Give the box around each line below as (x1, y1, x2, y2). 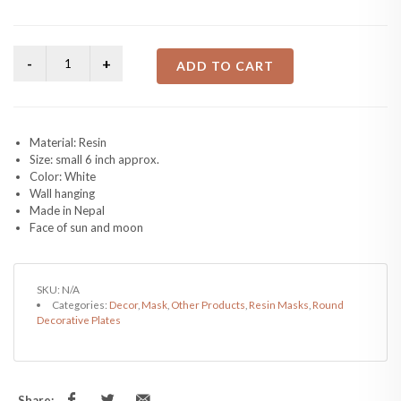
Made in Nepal (30, 203, 105, 218)
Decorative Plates (37, 313, 121, 326)
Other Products (170, 298, 245, 311)
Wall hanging (30, 186, 95, 200)
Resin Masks (248, 298, 309, 311)
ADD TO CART (176, 58, 274, 73)
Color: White (30, 169, 96, 183)
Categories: (51, 298, 109, 311)
